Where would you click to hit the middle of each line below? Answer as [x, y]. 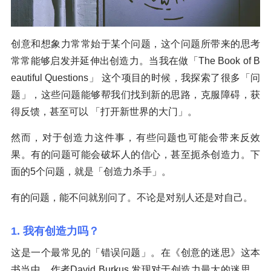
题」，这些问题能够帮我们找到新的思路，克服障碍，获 [135, 94]
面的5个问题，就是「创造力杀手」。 [91, 171]
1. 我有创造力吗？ [55, 231]
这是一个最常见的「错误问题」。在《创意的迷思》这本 [135, 252]
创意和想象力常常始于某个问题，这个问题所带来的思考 [135, 44]
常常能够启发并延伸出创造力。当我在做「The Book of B [135, 60]
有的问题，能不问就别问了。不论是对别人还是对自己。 [132, 197]
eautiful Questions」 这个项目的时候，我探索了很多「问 [135, 77]
